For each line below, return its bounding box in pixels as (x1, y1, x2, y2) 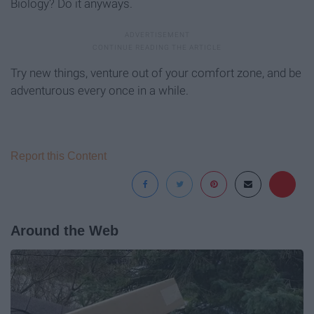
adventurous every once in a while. (11, 83, 189, 98)
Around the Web (11, 223, 118, 239)
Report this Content (11, 150, 107, 163)
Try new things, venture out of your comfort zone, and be (11, 66, 301, 81)
